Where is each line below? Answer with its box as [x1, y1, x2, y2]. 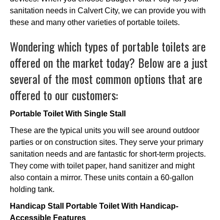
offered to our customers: [10, 85, 118, 104]
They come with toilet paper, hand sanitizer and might [10, 161, 194, 170]
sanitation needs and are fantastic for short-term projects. [10, 149, 206, 158]
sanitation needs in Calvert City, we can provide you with [10, 6, 206, 15]
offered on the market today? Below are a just [10, 53, 208, 71]
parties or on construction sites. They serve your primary [10, 137, 203, 146]
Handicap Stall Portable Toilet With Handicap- [10, 201, 178, 210]
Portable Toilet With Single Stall [10, 109, 126, 118]
